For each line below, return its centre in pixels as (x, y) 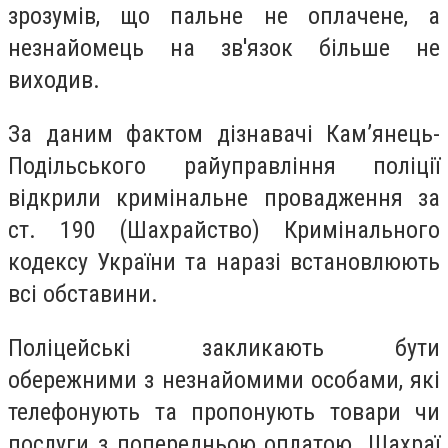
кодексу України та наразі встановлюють (224, 261)
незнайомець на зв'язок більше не (224, 48)
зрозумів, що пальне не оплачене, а (224, 16)
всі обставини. (83, 293)
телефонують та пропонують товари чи (224, 411)
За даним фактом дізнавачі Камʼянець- (224, 133)
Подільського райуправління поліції (224, 165)
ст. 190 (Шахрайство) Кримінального (224, 229)
